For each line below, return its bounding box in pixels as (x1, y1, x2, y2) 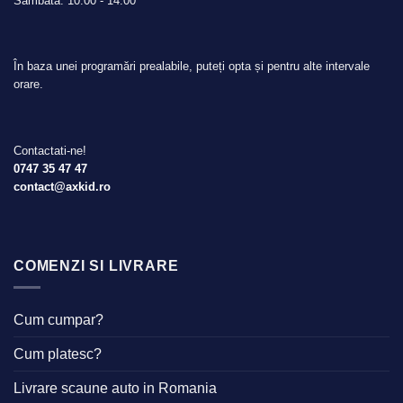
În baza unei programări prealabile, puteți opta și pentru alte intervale (13, 59, 370, 74)
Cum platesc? (13, 346, 102, 363)
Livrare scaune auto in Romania (13, 381, 217, 397)
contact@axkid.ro (13, 179, 111, 193)
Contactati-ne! (13, 143, 86, 157)
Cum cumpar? (13, 312, 103, 328)
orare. (13, 77, 43, 92)
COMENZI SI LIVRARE (13, 257, 179, 273)
